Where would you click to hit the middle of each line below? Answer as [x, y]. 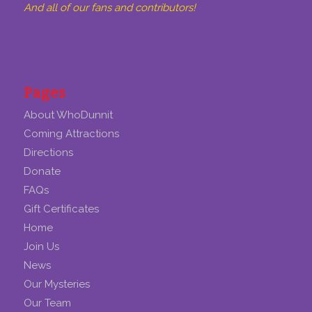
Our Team [47, 303]
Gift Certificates [61, 209]
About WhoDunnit [68, 115]
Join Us [41, 246]
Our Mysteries [56, 284]
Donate [42, 171]
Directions [48, 152]
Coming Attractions [71, 133]
